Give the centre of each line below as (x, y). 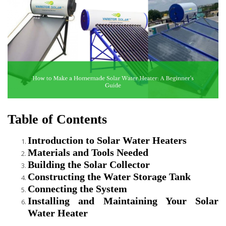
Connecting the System (77, 189)
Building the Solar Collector (89, 165)
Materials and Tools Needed (88, 153)
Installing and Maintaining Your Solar (123, 201)
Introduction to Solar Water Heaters (107, 140)
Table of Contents (57, 120)
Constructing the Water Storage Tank (109, 177)
